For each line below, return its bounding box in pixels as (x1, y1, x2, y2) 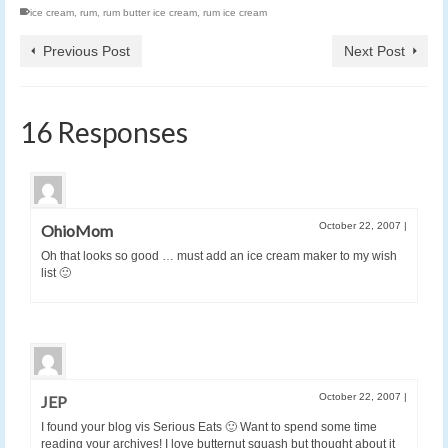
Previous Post (43, 42, 130, 59)
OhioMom (41, 220, 113, 240)
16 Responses (20, 114, 188, 149)
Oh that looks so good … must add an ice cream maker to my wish (41, 248, 397, 263)
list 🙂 (41, 265, 71, 280)
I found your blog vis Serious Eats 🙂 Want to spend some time (41, 419, 377, 434)
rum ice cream (203, 6, 267, 18)
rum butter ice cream (103, 6, 197, 18)
